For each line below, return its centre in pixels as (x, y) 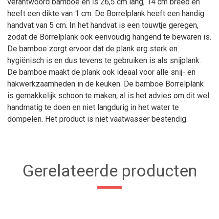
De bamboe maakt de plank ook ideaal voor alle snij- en (101, 72)
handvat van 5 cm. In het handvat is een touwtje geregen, (103, 25)
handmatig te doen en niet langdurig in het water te (93, 107)
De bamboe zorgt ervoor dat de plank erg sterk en (92, 49)
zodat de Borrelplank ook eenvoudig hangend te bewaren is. (109, 37)
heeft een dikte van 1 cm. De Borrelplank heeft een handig (106, 13)
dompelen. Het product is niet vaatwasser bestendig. (98, 119)
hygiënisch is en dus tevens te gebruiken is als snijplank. (104, 60)
